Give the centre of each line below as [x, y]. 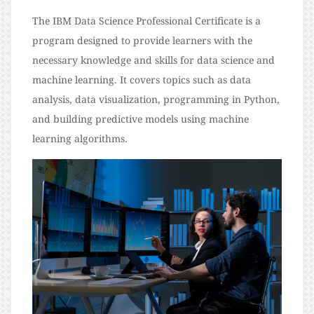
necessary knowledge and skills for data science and [153, 60]
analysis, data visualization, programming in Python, [156, 100]
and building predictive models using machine [141, 119]
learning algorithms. [80, 139]
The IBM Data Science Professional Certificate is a [146, 21]
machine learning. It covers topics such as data [142, 80]
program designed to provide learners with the [142, 41]
